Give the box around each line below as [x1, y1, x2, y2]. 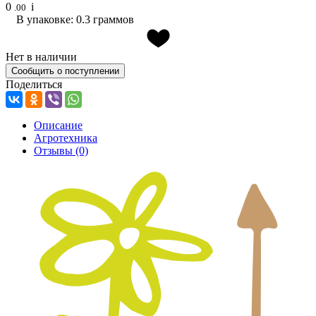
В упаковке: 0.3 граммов [16, 13, 134, 26]
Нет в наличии [6, 51, 77, 63]
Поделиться [6, 78, 62, 91]
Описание [34, 119, 83, 132]
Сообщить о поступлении [11, 66, 119, 77]
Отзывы [34, 145, 75, 157]
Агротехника [34, 132, 97, 145]
